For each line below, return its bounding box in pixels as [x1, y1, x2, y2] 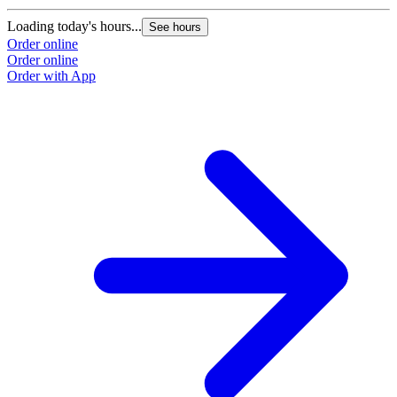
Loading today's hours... [7, 19, 142, 35]
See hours [149, 20, 201, 35]
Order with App [7, 68, 96, 84]
